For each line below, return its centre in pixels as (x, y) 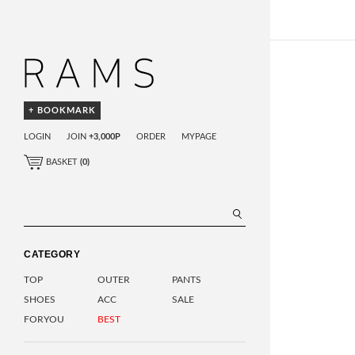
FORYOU (44, 320)
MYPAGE (199, 137)
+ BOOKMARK (62, 111)
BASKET (62, 162)
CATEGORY (52, 255)
